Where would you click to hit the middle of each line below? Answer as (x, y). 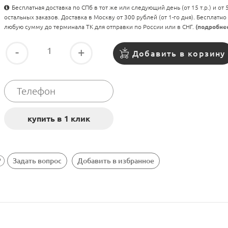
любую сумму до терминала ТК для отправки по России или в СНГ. (100, 27)
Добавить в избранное (116, 161)
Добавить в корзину (179, 53)
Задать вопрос (37, 161)
